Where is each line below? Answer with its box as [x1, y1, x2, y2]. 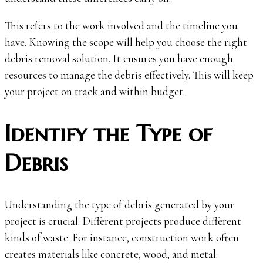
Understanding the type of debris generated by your [5, 198, 234, 212]
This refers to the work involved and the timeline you [5, 19, 238, 33]
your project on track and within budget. [5, 85, 185, 99]
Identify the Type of [5, 119, 212, 148]
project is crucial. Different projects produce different [5, 214, 241, 228]
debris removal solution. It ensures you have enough [5, 52, 233, 66]
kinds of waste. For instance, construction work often [5, 231, 239, 245]
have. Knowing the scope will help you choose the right [5, 35, 247, 49]
